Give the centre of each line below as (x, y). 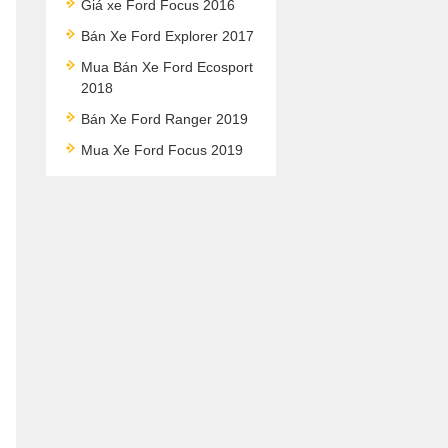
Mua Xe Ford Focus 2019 (162, 150)
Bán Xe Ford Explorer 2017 (167, 36)
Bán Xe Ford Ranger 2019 (164, 119)
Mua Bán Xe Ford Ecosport (167, 67)
